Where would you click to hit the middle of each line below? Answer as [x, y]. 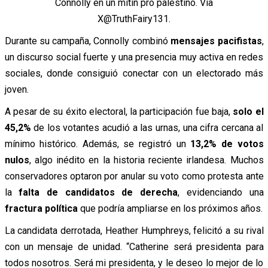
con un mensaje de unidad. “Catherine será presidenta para [134, 247]
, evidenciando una [221, 193]
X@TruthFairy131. [134, 19]
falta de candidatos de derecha [98, 193]
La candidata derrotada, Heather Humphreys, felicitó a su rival [134, 231]
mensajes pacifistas [216, 41]
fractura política [41, 209]
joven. [16, 90]
